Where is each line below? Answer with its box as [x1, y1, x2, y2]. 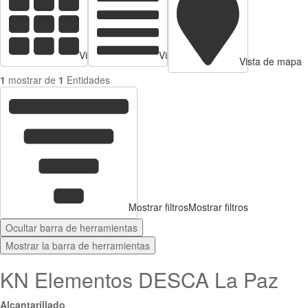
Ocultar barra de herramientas [5, 221, 137, 235]
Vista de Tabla [159, 48, 221, 63]
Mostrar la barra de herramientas [5, 239, 150, 253]
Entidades [67, 73, 110, 87]
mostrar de [8, 73, 56, 87]
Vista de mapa [239, 54, 302, 69]
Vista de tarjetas [79, 47, 149, 62]
